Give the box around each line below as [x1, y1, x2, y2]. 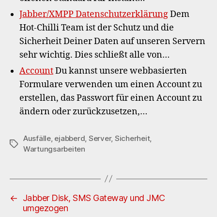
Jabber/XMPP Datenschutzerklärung [19, 8, 168, 20]
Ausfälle [23, 133, 51, 143]
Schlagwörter [9, 139, 56, 149]
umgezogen [22, 202, 68, 213]
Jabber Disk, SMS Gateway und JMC [22, 192, 165, 203]
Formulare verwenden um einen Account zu [19, 78, 202, 90]
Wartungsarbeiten [23, 144, 85, 154]
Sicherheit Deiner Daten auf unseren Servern [19, 35, 205, 47]
